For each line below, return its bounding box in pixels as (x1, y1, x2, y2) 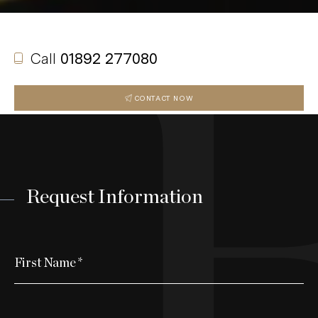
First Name (14, 256, 76, 270)
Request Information (26, 187, 203, 207)
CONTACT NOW (133, 93, 194, 102)
